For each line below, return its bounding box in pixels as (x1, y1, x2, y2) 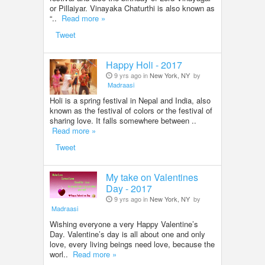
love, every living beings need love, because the (50, 238, 215, 250)
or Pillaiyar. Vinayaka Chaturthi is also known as (50, 2, 215, 14)
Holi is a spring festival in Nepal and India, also (50, 94, 211, 106)
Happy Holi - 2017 (106, 57, 182, 72)
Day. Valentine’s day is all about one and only (50, 228, 205, 240)
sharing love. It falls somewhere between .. (50, 114, 196, 126)
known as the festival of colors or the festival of (50, 104, 212, 116)
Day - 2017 (106, 181, 152, 195)
